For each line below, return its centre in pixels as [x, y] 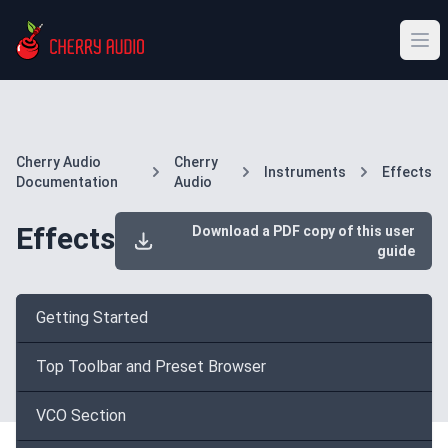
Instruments [305, 172]
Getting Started [92, 317]
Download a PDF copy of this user [300, 231]
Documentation [67, 182]
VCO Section [81, 415]
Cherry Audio [58, 162]
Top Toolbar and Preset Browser [151, 366]
